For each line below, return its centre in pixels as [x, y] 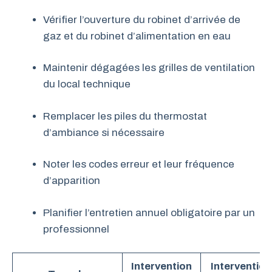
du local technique [87, 84]
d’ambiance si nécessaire [104, 132]
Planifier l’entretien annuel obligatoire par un [149, 212]
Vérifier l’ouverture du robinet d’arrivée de [142, 19]
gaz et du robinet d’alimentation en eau [137, 36]
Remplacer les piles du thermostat [125, 116]
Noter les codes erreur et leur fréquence [139, 164]
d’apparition [72, 181]
